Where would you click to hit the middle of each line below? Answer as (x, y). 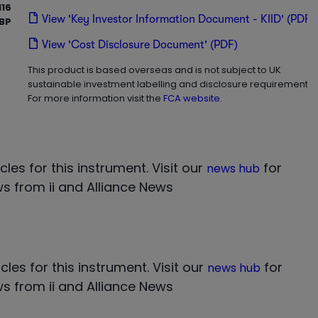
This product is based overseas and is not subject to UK (155, 70)
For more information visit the (95, 98)
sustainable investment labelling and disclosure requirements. (172, 84)
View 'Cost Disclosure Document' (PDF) (140, 45)
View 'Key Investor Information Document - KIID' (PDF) (179, 19)
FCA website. (193, 98)
